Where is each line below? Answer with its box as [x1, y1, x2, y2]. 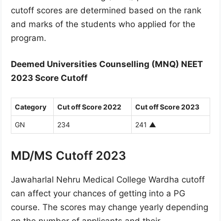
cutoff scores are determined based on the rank [11, 5, 201, 15]
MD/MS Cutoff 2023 [11, 148, 126, 163]
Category [15, 102, 46, 111]
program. [11, 33, 46, 43]
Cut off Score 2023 [135, 102, 199, 111]
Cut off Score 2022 [57, 102, 121, 111]
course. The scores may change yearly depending [11, 202, 208, 212]
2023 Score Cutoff [11, 73, 88, 83]
